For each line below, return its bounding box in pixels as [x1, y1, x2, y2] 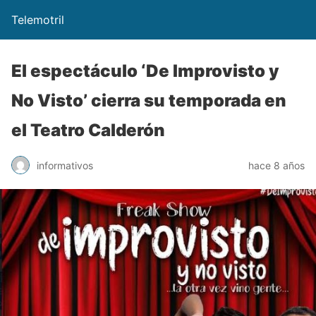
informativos [37, 159, 93, 171]
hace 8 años [248, 159, 305, 171]
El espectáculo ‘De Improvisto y [11, 61, 279, 81]
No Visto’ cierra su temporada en [11, 90, 286, 111]
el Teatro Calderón [11, 120, 165, 140]
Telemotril [11, 13, 64, 27]
